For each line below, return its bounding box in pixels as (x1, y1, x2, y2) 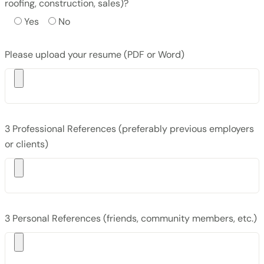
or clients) (5, 137, 48, 150)
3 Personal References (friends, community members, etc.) (5, 212, 257, 225)
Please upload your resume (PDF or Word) (5, 48, 184, 61)
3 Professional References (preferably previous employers (5, 122, 254, 135)
